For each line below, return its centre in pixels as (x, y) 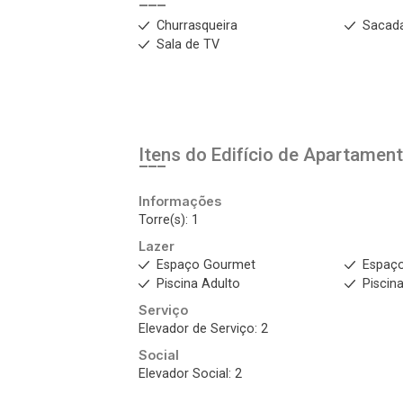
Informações (180, 201)
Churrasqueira (197, 26)
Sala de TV (188, 45)
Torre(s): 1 (169, 220)
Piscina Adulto (198, 284)
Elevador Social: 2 (190, 374)
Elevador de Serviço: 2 (203, 329)
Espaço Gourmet (206, 265)
